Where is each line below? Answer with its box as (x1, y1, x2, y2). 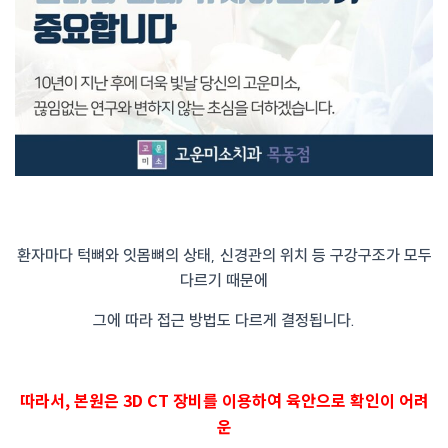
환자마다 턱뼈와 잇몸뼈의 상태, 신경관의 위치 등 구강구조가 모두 (16, 245, 432, 266)
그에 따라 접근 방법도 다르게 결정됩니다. (93, 310, 355, 331)
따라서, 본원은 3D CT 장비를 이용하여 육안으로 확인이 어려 (19, 388, 429, 413)
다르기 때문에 (180, 270, 268, 291)
